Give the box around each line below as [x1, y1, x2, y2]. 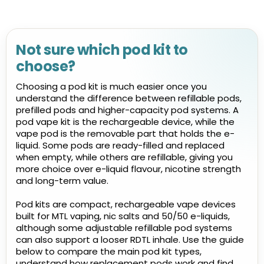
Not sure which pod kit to [16, 40, 188, 60]
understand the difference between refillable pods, [16, 92, 242, 104]
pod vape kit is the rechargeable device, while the [16, 115, 235, 128]
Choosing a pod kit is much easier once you [16, 80, 207, 93]
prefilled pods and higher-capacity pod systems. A [16, 104, 239, 116]
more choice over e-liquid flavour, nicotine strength [16, 163, 241, 175]
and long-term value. [16, 174, 108, 187]
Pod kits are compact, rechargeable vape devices [16, 198, 236, 210]
